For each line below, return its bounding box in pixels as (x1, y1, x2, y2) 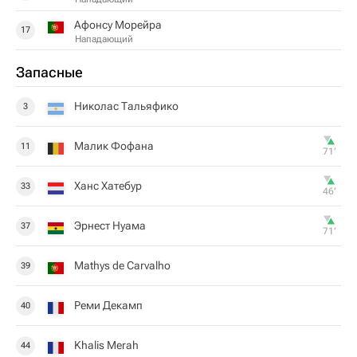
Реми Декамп (74, 299, 143, 312)
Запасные (16, 64, 83, 80)
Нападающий (75, 33, 133, 45)
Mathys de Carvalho (74, 259, 171, 272)
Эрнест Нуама (74, 219, 146, 232)
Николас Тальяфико (74, 100, 178, 112)
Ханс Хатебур (74, 179, 142, 192)
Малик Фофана (74, 139, 154, 152)
